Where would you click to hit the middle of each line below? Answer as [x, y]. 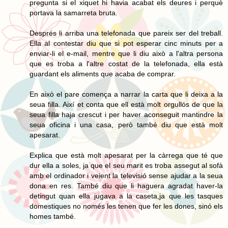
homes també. [53, 216]
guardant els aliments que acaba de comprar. [103, 74]
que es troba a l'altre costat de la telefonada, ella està [126, 63]
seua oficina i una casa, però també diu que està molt [126, 124]
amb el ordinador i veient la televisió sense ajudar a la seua [126, 175]
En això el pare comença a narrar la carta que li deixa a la [126, 94]
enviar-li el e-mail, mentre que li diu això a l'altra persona [126, 53]
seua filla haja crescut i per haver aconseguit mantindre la [126, 114]
